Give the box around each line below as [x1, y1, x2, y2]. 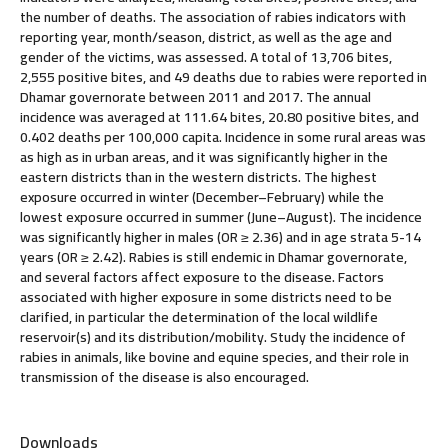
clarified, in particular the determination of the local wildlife [19, 303, 378, 330]
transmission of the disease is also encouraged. [19, 363, 309, 390]
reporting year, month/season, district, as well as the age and [19, 23, 392, 50]
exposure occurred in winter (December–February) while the [19, 183, 384, 210]
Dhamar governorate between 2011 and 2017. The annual [19, 83, 371, 110]
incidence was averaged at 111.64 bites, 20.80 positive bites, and [19, 103, 419, 130]
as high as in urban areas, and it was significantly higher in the [19, 143, 388, 170]
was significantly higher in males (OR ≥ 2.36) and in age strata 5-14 [19, 223, 421, 250]
